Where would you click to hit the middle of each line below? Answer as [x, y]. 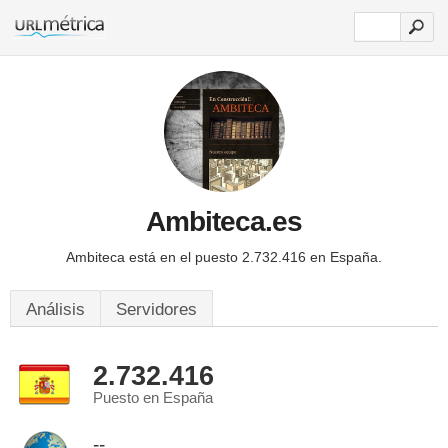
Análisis [55, 309]
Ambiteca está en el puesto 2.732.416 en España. [224, 257]
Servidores [156, 309]
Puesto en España [153, 398]
